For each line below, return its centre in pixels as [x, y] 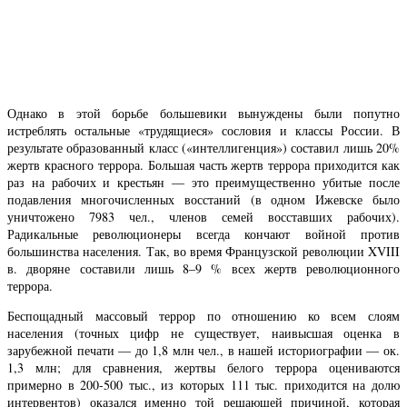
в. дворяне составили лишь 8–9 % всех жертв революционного [203, 269]
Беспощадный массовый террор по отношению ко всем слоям [203, 316]
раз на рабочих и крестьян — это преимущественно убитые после [203, 183]
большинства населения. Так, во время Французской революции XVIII [203, 252]
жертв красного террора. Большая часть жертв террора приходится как [203, 165]
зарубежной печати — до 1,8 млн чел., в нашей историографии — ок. [203, 351]
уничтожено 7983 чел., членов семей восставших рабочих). [203, 217]
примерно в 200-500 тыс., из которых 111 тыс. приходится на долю [203, 385]
